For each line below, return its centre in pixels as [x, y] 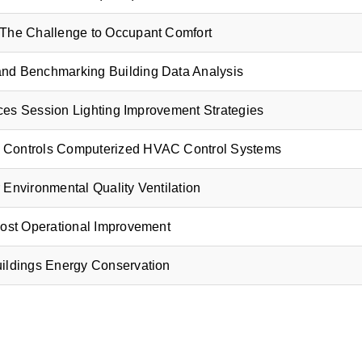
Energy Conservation [108, 265]
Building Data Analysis [176, 71]
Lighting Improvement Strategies [168, 110]
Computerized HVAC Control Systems [169, 149]
